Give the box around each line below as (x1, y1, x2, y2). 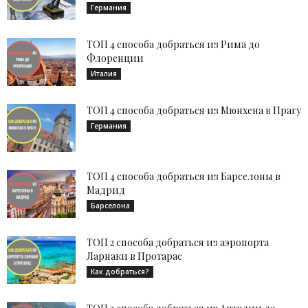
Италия (91, 69, 117, 78)
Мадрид (87, 184, 125, 197)
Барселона (91, 201, 130, 210)
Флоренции (87, 52, 144, 65)
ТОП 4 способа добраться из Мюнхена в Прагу (87, 104, 301, 117)
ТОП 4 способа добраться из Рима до (87, 38, 260, 51)
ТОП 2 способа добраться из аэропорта (87, 236, 269, 249)
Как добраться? (91, 267, 149, 276)
